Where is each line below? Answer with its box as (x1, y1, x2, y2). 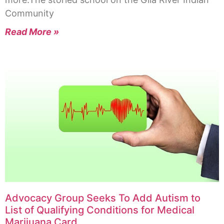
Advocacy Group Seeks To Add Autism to (5, 191, 200, 204)
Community (5, 8, 54, 19)
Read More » (5, 26, 59, 37)
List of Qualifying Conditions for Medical (5, 203, 194, 216)
